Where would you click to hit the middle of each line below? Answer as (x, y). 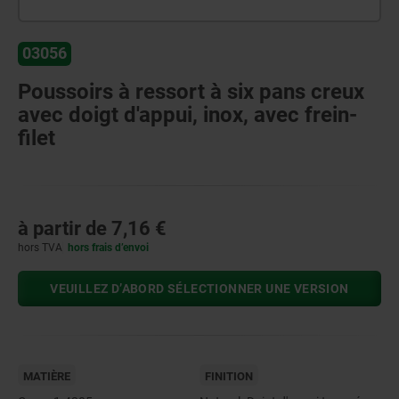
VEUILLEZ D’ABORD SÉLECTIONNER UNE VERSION (199, 288)
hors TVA (40, 247)
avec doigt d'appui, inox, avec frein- (187, 114)
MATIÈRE (47, 376)
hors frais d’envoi (109, 247)
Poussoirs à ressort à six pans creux (191, 91)
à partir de (65, 228)
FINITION (229, 376)
